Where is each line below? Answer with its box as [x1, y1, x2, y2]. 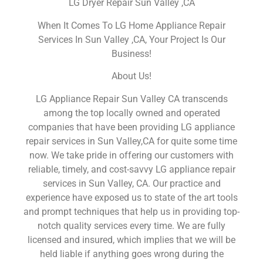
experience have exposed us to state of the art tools [25, 191, 238, 203]
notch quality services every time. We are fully [38, 220, 225, 231]
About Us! [112, 70, 151, 82]
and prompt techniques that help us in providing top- [23, 205, 240, 217]
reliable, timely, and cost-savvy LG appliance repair [28, 163, 235, 175]
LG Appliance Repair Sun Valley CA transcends [35, 93, 228, 104]
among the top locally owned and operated [43, 107, 220, 119]
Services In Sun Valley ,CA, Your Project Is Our [38, 33, 225, 45]
